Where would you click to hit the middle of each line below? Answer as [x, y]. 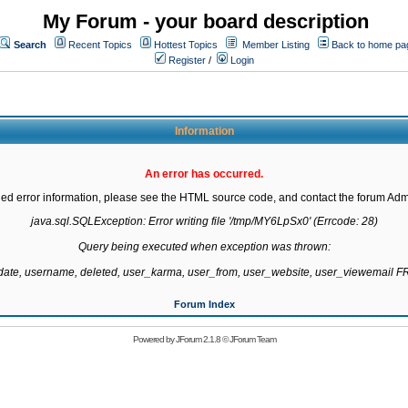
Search [30, 45]
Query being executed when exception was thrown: [204, 247]
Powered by [154, 339]
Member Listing [276, 45]
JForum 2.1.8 [198, 339]
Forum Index [204, 304]
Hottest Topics [186, 45]
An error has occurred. [204, 174]
